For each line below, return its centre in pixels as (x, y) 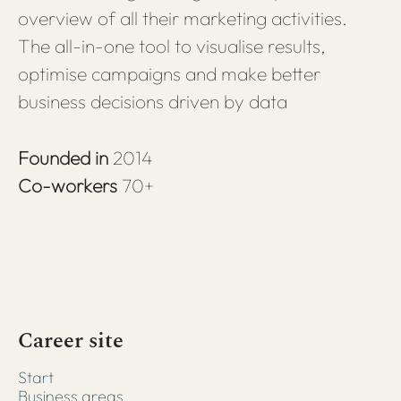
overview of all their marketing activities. (183, 18)
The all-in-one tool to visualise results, (172, 46)
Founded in (65, 158)
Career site (71, 341)
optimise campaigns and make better (169, 73)
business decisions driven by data (153, 101)
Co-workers (70, 185)
